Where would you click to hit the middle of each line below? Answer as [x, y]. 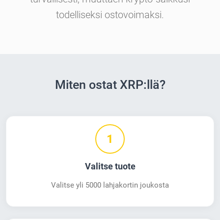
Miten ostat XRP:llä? [110, 85]
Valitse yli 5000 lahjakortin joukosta [110, 185]
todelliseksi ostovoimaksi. [110, 15]
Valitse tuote [110, 167]
